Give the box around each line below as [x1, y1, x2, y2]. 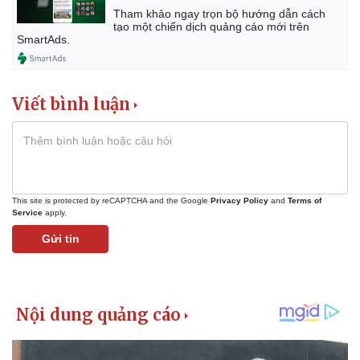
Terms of [288, 196, 321, 206]
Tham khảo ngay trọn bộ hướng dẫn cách [113, 7, 325, 21]
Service [12, 208, 43, 218]
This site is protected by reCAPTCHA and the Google [12, 196, 211, 206]
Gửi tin [41, 232, 80, 246]
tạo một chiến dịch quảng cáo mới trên [113, 20, 309, 34]
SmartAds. [17, 33, 70, 47]
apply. [43, 208, 67, 218]
